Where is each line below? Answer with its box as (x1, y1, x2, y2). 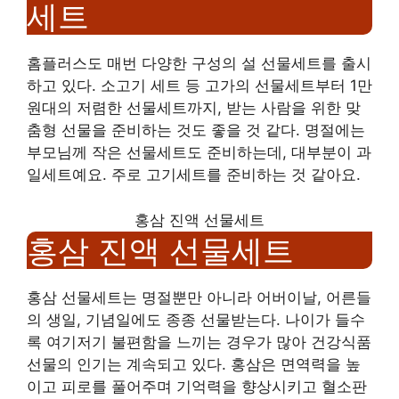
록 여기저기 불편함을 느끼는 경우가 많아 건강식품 (27, 332, 371, 351)
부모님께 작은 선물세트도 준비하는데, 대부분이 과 (27, 143, 371, 161)
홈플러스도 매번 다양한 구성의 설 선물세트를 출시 (27, 54, 371, 72)
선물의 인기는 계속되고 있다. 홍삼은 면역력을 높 (27, 354, 361, 373)
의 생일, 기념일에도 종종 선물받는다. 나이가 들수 (27, 310, 365, 329)
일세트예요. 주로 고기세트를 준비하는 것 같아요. (27, 166, 361, 183)
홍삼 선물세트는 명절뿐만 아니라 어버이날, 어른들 (27, 288, 371, 306)
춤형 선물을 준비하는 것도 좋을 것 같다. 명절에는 (27, 121, 365, 139)
